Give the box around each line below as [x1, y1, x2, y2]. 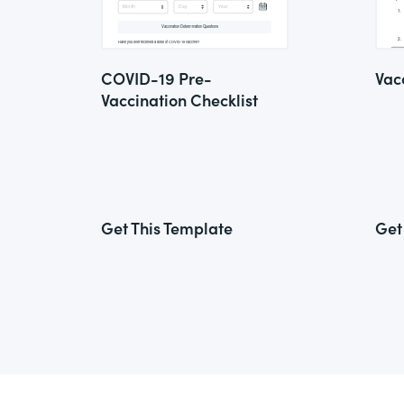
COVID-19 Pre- [101, 67, 212, 89]
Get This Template [101, 216, 233, 239]
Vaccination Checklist [101, 88, 258, 111]
